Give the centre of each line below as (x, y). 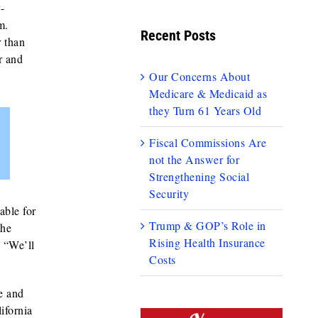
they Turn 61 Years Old (205, 111)
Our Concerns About (200, 77)
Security (169, 194)
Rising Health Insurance (207, 243)
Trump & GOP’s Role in (208, 226)
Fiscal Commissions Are (208, 143)
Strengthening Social (199, 177)
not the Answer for (194, 160)
